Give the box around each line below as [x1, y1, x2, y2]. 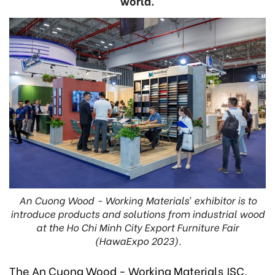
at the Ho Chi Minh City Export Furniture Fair [36, 220, 239, 234]
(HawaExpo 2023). [94, 233, 181, 248]
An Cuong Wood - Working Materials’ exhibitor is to [18, 193, 257, 207]
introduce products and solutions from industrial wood [10, 206, 265, 221]
